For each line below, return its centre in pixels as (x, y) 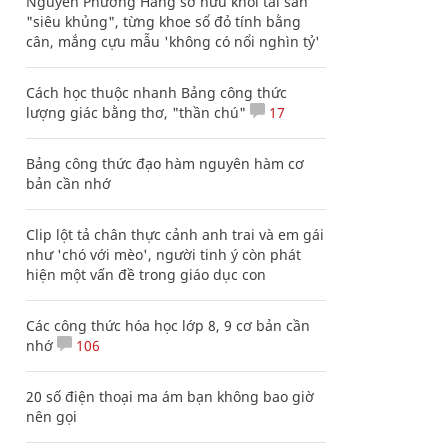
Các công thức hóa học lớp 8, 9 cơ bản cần (168, 325)
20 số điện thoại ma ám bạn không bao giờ (170, 396)
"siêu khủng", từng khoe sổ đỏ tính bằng (163, 21)
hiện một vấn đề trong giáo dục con (146, 274)
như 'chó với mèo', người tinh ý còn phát (163, 254)
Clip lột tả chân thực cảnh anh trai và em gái (175, 234)
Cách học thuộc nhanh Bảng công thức (156, 92)
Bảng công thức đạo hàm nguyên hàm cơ (165, 163)
